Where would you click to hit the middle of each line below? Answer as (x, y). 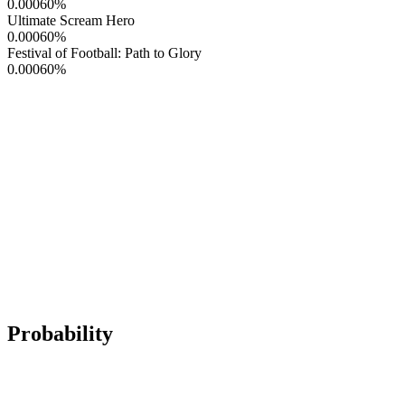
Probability (60, 333)
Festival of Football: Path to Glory (104, 52)
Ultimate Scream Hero (71, 20)
